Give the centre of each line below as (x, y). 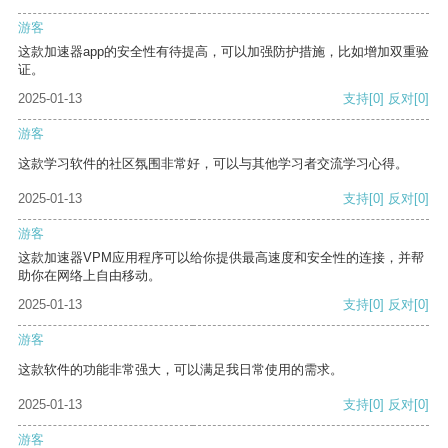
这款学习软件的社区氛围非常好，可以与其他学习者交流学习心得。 (213, 164)
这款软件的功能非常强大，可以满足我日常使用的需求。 (180, 370)
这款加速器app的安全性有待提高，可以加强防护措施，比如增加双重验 (223, 52)
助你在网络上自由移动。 (89, 276)
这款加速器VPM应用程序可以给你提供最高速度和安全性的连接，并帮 (221, 258)
